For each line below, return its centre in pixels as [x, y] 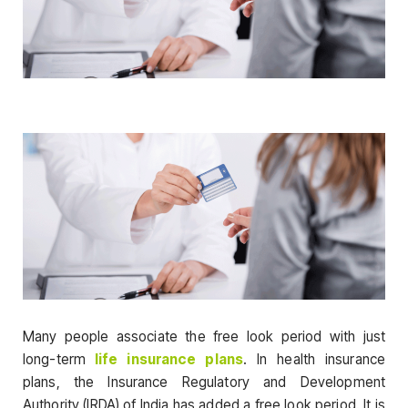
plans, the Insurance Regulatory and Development [204, 382]
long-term [55, 360]
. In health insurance [314, 360]
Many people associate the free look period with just [204, 337]
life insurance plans [169, 360]
